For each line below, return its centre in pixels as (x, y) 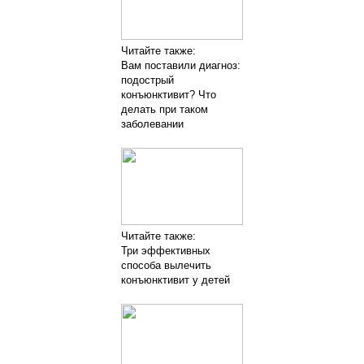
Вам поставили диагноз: (181, 65)
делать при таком (165, 109)
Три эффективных (166, 250)
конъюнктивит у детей (175, 279)
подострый (147, 80)
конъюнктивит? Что (169, 94)
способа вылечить (166, 265)
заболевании (152, 123)
